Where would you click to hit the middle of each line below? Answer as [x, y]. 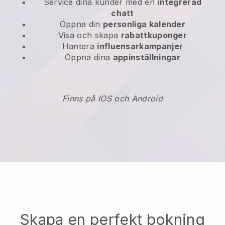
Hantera [80, 46]
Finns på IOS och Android [113, 99]
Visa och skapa [89, 35]
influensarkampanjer [140, 46]
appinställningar [146, 58]
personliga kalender [144, 24]
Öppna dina [89, 58]
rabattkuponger [154, 35]
